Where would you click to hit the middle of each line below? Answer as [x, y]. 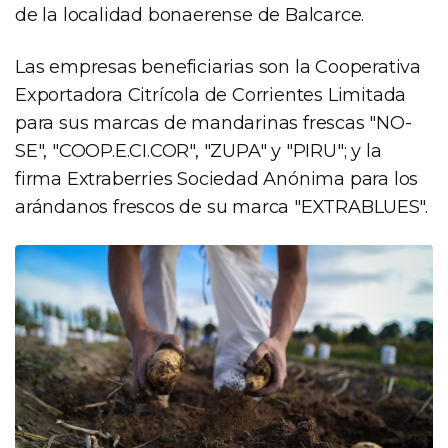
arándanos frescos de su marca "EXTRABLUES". [221, 206]
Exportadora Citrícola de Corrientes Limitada [211, 94]
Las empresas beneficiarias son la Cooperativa [218, 66]
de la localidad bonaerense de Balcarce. [190, 14]
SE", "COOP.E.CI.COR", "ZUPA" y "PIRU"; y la [198, 150]
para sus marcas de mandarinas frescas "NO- [213, 122]
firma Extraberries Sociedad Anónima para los [217, 178]
